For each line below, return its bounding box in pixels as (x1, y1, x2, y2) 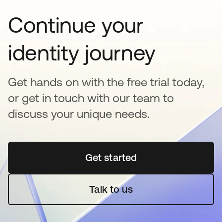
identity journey (8, 40, 156, 65)
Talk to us (89, 183, 133, 195)
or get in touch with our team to (8, 91, 174, 105)
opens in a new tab (111, 152, 197, 164)
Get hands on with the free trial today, (8, 75, 205, 89)
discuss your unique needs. (8, 107, 150, 121)
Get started (85, 152, 137, 164)
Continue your (8, 12, 144, 38)
